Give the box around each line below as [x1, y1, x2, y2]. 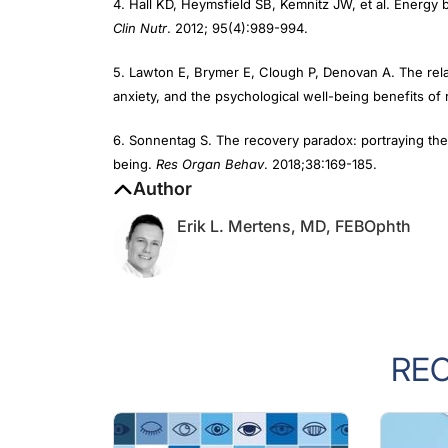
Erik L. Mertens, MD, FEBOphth [177, 196, 411, 216]
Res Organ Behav [156, 136, 264, 152]
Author [133, 158, 192, 179]
